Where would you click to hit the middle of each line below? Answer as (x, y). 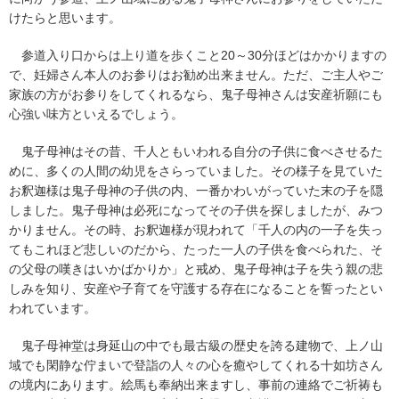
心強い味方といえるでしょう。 (96, 114)
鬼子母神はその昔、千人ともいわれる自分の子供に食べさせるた (196, 152)
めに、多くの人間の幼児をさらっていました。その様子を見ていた (196, 171)
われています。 (53, 309)
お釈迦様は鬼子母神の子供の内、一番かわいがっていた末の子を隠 (196, 191)
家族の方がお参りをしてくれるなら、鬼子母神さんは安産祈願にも (196, 95)
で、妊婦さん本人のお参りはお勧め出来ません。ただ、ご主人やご (196, 75)
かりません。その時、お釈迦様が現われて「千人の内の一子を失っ (196, 230)
